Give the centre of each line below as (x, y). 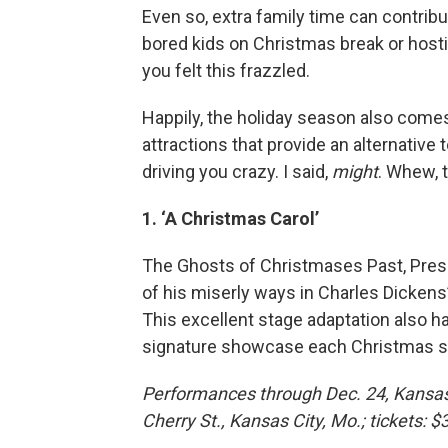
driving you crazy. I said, (237, 172)
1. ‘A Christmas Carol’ (230, 219)
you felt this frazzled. (226, 71)
